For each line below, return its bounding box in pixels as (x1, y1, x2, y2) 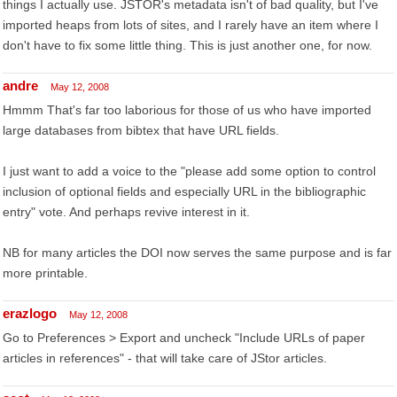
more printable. (3, 266, 88, 280)
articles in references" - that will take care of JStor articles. (3, 351, 327, 365)
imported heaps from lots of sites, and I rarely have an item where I (3, 18, 378, 32)
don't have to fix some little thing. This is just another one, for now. (3, 38, 372, 52)
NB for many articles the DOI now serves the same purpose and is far (3, 245, 392, 260)
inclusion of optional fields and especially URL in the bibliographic (3, 184, 366, 198)
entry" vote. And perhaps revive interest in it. (3, 205, 250, 219)
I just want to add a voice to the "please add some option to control (3, 164, 376, 178)
